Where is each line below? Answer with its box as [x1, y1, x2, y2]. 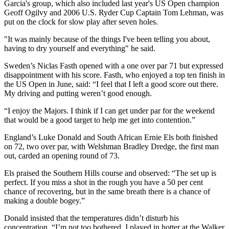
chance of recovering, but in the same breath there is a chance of [4, 187, 210, 196]
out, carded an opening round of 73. [4, 151, 120, 160]
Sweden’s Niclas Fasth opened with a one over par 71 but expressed [4, 61, 223, 70]
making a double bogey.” [4, 196, 85, 205]
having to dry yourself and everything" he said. [4, 43, 155, 53]
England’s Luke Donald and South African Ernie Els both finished [4, 132, 218, 142]
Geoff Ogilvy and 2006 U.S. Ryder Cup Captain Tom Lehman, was [4, 8, 223, 17]
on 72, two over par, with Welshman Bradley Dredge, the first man [4, 142, 219, 151]
